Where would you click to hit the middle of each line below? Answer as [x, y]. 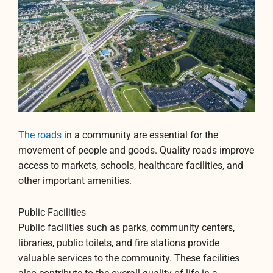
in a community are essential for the [140, 135]
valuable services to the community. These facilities [129, 258]
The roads [40, 135]
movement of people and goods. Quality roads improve [136, 150]
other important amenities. [75, 181]
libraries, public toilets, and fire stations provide [119, 243]
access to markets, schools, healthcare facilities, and [131, 165]
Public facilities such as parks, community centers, [126, 228]
